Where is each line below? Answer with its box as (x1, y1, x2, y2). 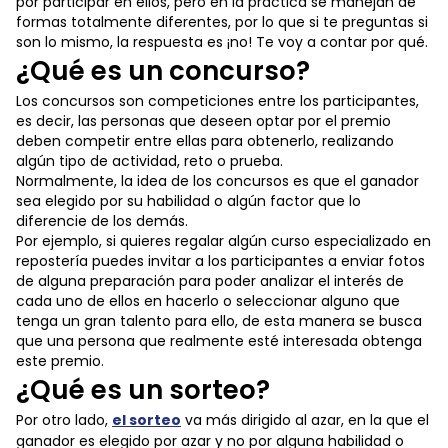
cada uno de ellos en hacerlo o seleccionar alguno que (16, 291, 400, 311)
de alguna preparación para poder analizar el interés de (16, 271, 404, 291)
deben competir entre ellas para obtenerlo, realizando (16, 131, 394, 151)
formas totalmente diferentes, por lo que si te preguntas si (16, 12, 428, 32)
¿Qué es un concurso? (16, 53, 310, 89)
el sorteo (112, 410, 181, 430)
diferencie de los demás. (16, 211, 188, 231)
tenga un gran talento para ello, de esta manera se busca (16, 311, 422, 331)
